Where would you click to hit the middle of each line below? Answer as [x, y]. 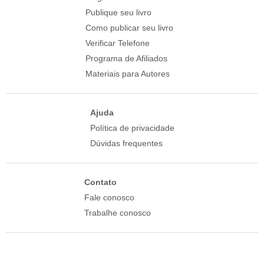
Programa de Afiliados [126, 59]
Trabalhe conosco [118, 213]
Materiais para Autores [127, 74]
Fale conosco [110, 198]
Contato [101, 182]
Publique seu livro [118, 13]
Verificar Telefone [117, 43]
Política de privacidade [132, 128]
